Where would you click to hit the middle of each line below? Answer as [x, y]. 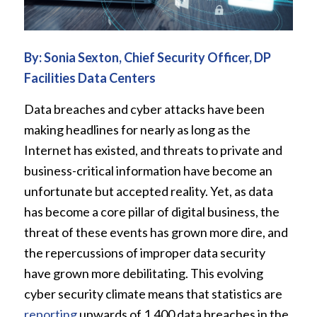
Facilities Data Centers [90, 78]
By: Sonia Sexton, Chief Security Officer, [139, 58]
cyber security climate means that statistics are [153, 294]
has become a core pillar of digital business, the [151, 212]
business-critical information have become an [148, 171]
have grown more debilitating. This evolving [143, 273]
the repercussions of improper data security [144, 253]
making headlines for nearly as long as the [137, 130]
